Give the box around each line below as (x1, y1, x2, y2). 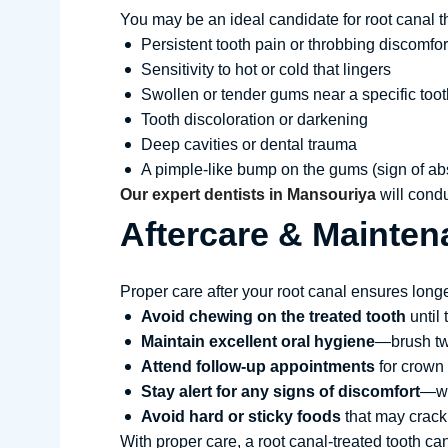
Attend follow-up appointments (141, 358, 375, 375)
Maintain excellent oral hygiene (141, 333, 375, 350)
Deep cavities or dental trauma (141, 136, 357, 153)
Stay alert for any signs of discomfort (141, 383, 420, 400)
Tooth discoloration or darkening (141, 111, 368, 128)
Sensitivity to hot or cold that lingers (141, 61, 391, 78)
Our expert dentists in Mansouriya (120, 186, 376, 203)
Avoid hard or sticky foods (141, 408, 341, 425)
